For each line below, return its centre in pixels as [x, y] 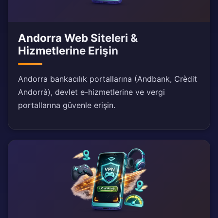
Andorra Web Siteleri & [78, 38]
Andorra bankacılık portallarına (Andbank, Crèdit [108, 79]
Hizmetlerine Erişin [68, 51]
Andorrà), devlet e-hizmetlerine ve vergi [91, 92]
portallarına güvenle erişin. [67, 105]
